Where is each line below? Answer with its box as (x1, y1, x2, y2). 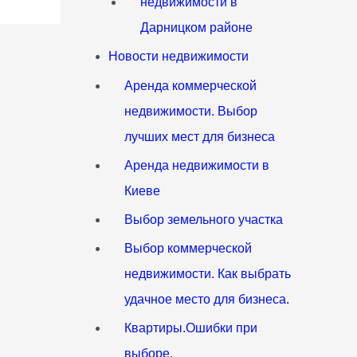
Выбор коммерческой (124, 241, 253, 255)
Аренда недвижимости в (124, 158, 270, 172)
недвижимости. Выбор (124, 104, 258, 118)
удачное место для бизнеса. (124, 292, 290, 306)
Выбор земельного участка (124, 212, 284, 226)
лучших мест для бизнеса (124, 129, 276, 143)
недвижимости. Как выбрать (124, 266, 292, 280)
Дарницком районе (140, 20, 253, 34)
